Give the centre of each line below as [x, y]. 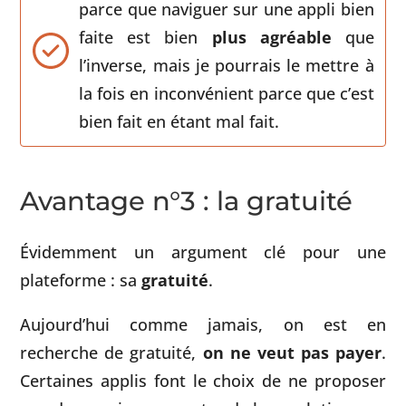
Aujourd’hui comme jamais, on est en [203, 324]
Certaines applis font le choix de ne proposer [203, 381]
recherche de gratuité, [111, 353]
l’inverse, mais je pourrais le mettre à [227, 64]
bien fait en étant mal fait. [179, 121]
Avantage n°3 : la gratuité [187, 200]
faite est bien [145, 36]
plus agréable [271, 36]
